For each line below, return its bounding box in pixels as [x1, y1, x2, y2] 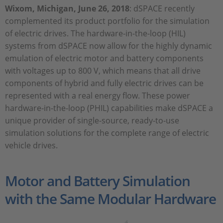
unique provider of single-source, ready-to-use [5, 114, 179, 126]
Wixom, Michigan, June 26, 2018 [5, 2, 129, 14]
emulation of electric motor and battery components [5, 52, 204, 64]
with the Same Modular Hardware [5, 189, 216, 208]
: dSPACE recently [129, 2, 195, 14]
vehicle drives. [5, 139, 58, 151]
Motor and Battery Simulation [5, 171, 190, 190]
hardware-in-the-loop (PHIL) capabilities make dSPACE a [5, 102, 213, 113]
